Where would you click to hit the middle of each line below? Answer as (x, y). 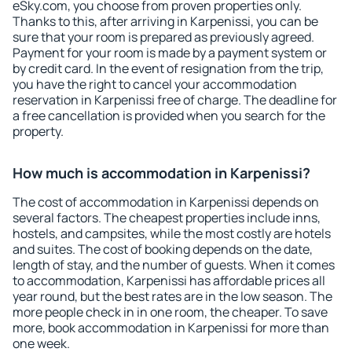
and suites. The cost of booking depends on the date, (163, 249)
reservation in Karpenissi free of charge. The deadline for (175, 100)
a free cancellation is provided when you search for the (169, 115)
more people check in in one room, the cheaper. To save (170, 312)
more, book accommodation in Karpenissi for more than (171, 328)
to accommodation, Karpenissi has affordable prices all (169, 280)
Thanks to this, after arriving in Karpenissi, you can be (165, 21)
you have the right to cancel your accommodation (155, 84)
